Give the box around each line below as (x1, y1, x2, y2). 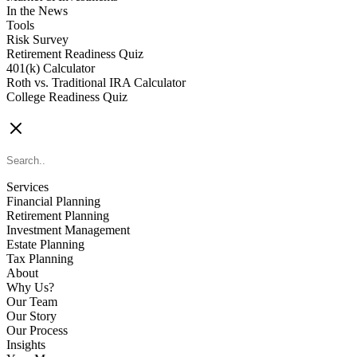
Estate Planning (6, 237, 84, 251)
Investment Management (6, 223, 130, 237)
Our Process (6, 324, 68, 337)
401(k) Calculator (6, 61, 95, 75)
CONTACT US (6, 104, 88, 118)
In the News (6, 4, 68, 18)
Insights (6, 338, 45, 351)
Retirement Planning (6, 209, 109, 222)
